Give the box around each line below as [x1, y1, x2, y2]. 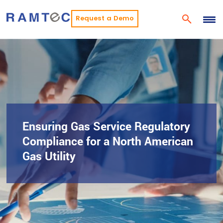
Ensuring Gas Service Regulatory [22, 118, 191, 133]
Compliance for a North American [22, 133, 194, 148]
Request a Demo [75, 13, 134, 23]
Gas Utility [22, 148, 76, 163]
